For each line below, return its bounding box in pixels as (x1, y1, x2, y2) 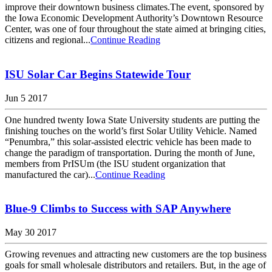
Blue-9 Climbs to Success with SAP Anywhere (5, 202, 231, 216)
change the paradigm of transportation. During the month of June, (5, 147, 255, 158)
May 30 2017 (5, 227, 56, 237)
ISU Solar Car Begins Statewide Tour (5, 67, 191, 81)
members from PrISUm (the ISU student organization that (5, 158, 225, 169)
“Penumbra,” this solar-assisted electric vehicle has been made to (5, 136, 251, 147)
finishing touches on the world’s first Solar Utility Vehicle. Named (5, 125, 257, 136)
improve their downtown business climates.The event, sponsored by (5, 2, 264, 13)
